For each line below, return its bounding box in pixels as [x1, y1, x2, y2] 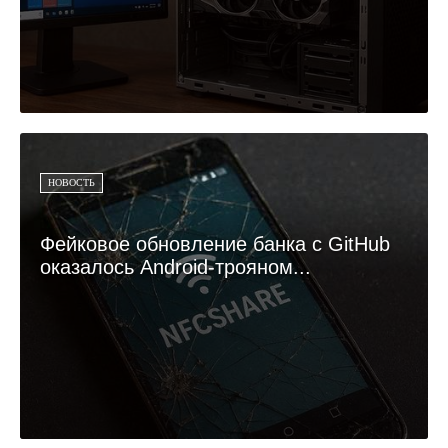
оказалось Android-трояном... [40, 255, 311, 278]
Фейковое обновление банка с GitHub [40, 232, 390, 255]
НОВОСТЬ [48, 176, 95, 188]
